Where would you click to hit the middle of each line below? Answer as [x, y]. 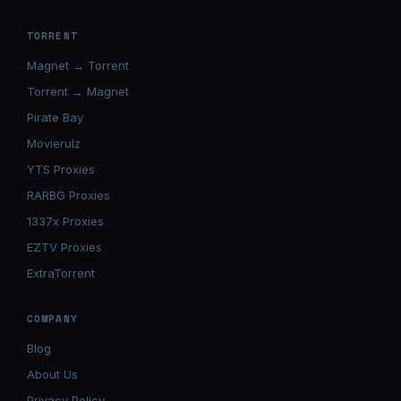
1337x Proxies [65, 221]
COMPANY [52, 319]
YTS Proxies [61, 169]
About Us [52, 374]
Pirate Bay [55, 117]
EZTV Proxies [64, 247]
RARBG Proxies [68, 195]
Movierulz [54, 143]
